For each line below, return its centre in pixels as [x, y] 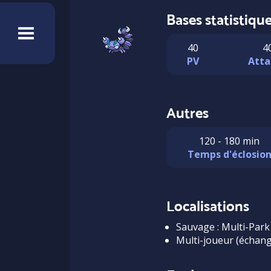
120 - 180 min [230, 141]
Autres [187, 113]
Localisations [207, 206]
